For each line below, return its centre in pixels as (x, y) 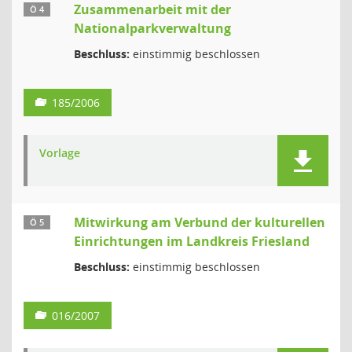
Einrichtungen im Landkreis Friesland (192, 241)
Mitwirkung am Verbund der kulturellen (200, 222)
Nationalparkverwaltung (152, 28)
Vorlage (60, 153)
